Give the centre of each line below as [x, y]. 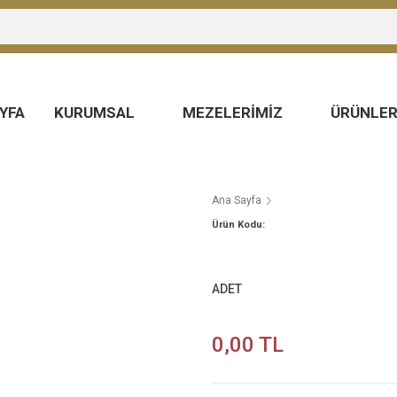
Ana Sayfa [237, 200]
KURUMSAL [96, 113]
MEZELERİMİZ [234, 113]
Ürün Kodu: [238, 225]
